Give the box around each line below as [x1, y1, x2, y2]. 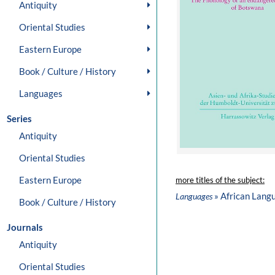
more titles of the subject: [176, 176, 265, 185]
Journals [7, 222, 43, 233]
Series [7, 113, 32, 124]
